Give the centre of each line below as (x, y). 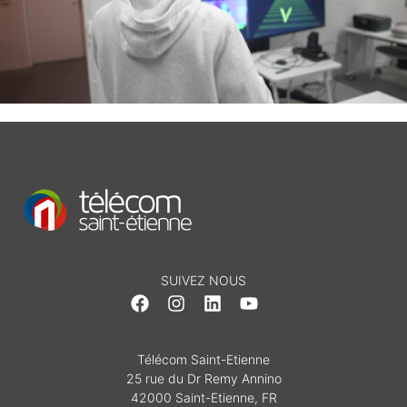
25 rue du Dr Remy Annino (203, 378)
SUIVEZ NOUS (203, 280)
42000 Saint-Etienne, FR (203, 397)
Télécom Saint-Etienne (203, 359)
